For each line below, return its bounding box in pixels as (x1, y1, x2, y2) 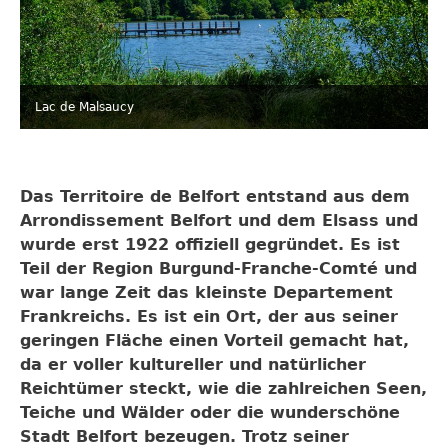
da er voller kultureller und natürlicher (20, 355, 366, 374)
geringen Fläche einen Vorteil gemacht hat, (20, 331, 409, 350)
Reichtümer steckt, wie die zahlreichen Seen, (20, 379, 427, 398)
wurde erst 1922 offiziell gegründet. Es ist (20, 235, 400, 254)
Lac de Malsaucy (35, 100, 134, 114)
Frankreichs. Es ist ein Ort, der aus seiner (20, 307, 398, 326)
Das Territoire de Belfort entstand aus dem (20, 187, 410, 206)
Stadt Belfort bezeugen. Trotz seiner (20, 427, 349, 446)
